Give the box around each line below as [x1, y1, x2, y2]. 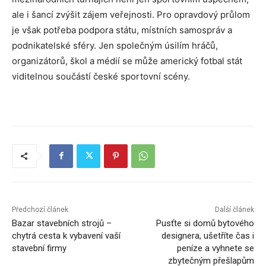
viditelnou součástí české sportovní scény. [12, 70, 190, 82]
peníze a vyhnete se [176, 242, 254, 254]
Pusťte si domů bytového [156, 217, 254, 229]
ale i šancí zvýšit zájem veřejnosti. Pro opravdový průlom [12, 8, 250, 20]
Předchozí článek [12, 205, 68, 214]
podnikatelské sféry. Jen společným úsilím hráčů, [12, 39, 218, 51]
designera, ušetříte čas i [161, 230, 254, 241]
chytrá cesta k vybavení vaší [12, 230, 121, 241]
